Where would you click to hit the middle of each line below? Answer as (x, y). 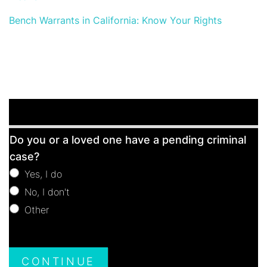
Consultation (37, 149)
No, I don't (46, 192)
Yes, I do (42, 174)
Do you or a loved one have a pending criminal (128, 139)
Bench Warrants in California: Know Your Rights (115, 20)
